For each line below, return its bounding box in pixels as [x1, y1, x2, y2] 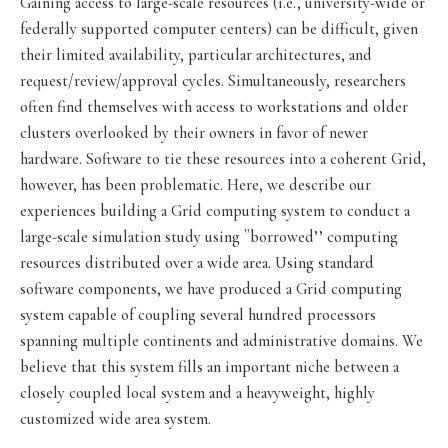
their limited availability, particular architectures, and [20, 44, 372, 65]
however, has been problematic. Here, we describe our [20, 174, 371, 195]
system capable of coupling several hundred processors [20, 304, 376, 325]
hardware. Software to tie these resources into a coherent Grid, [20, 148, 426, 169]
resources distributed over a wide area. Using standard [20, 252, 374, 273]
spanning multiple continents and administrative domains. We [20, 330, 423, 351]
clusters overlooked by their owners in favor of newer [20, 122, 368, 143]
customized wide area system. [20, 408, 211, 429]
